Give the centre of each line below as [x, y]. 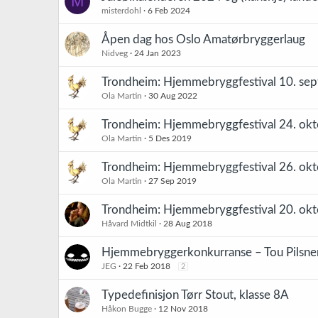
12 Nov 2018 [183, 309]
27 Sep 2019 [172, 181]
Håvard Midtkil [129, 224]
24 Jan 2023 [158, 53]
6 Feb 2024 [169, 11]
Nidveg [115, 53]
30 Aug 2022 [173, 96]
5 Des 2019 [170, 138]
